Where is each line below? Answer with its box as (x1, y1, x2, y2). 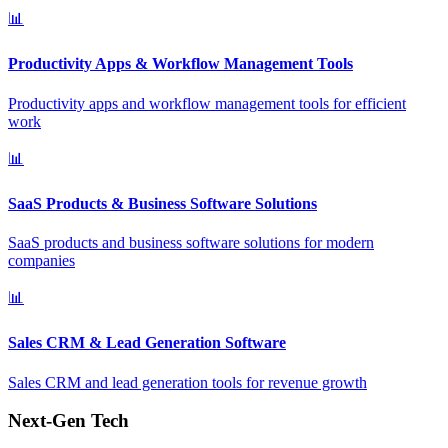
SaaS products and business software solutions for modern (8, 234, 374, 252)
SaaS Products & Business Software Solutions (8, 194, 317, 212)
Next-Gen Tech (8, 410, 129, 432)
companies (8, 252, 75, 270)
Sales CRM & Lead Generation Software (8, 334, 286, 352)
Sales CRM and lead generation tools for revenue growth (8, 373, 367, 391)
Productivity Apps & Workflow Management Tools (8, 55, 353, 73)
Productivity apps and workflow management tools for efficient (8, 94, 406, 112)
